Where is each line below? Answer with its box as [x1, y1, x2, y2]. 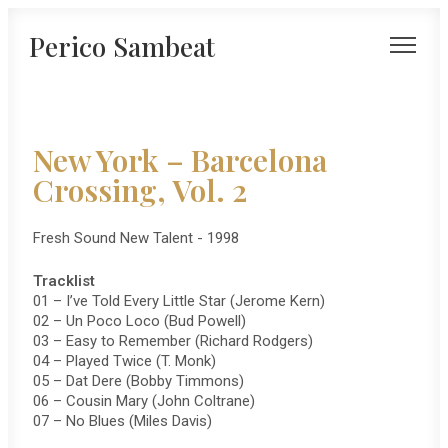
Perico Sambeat [29, 28, 215, 64]
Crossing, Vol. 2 [33, 170, 247, 211]
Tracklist [33, 272, 95, 291]
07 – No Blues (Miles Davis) [33, 412, 212, 431]
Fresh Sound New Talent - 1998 [33, 229, 239, 248]
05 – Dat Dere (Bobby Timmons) [33, 372, 244, 391]
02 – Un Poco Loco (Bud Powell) [33, 312, 246, 331]
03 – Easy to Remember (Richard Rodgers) [33, 332, 313, 351]
